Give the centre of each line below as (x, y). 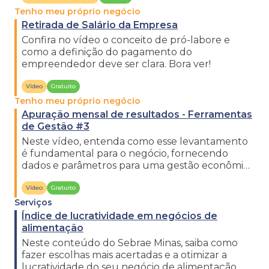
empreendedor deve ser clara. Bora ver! (116, 64)
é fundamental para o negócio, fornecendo (125, 153)
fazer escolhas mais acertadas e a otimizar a (124, 255)
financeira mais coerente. (81, 177)
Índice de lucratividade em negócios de (119, 216)
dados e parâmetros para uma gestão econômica (138, 165)
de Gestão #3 (56, 126)
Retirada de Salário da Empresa (100, 25)
